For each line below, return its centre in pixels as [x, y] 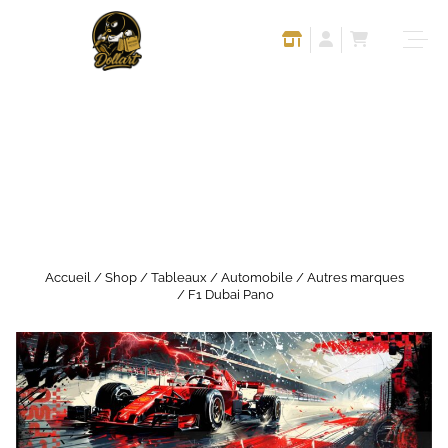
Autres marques [355, 278]
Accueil [67, 278]
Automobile [256, 278]
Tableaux [178, 278]
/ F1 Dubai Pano [224, 295]
